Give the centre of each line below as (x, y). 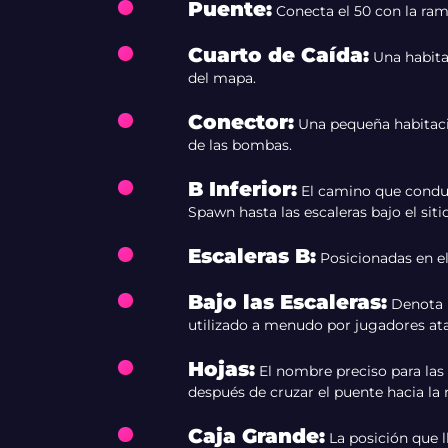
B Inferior (239, 189)
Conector (237, 122)
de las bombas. (239, 145)
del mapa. (221, 78)
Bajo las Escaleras (284, 302)
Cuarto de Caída (275, 55)
